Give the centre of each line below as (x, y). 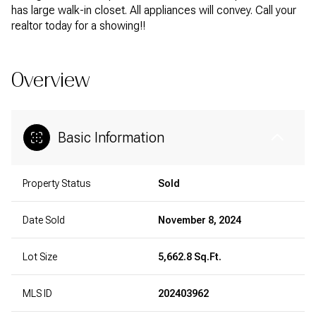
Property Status (56, 183)
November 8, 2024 (200, 220)
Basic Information (111, 138)
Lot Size (40, 257)
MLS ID (37, 293)
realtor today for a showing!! (78, 26)
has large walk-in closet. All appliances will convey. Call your (154, 10)
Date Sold (44, 220)
